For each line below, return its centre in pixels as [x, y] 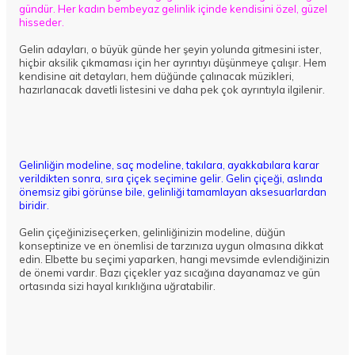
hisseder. [42, 23]
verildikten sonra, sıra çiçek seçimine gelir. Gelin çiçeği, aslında [171, 179]
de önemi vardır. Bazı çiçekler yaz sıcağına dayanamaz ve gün [170, 273]
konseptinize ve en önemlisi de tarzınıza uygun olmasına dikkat [171, 246]
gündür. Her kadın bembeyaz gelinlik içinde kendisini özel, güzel [173, 9]
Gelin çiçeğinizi [55, 233]
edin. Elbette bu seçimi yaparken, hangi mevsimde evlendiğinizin [174, 260]
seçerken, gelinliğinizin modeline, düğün [189, 233]
